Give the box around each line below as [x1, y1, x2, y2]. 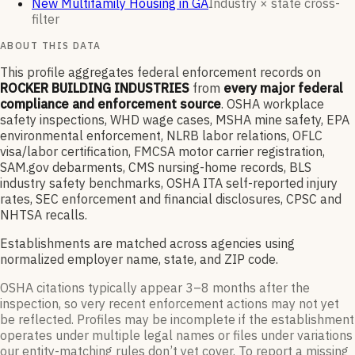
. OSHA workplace [221, 96, 324, 113]
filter [32, 11, 59, 28]
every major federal [223, 80, 343, 97]
